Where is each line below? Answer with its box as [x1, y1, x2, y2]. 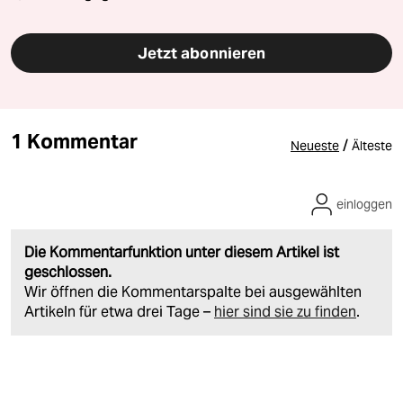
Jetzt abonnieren [137, 42, 266, 63]
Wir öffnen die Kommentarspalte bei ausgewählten [24, 282, 362, 301]
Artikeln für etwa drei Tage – [24, 301, 214, 321]
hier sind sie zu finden [214, 301, 356, 321]
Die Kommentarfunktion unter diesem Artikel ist [24, 242, 339, 262]
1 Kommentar [11, 128, 138, 154]
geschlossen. [24, 262, 112, 282]
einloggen [336, 195, 392, 212]
